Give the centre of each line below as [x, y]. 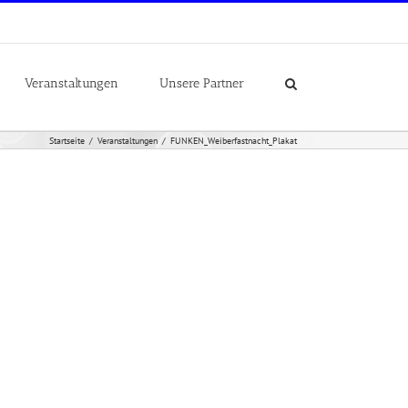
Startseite [67, 140]
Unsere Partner [202, 83]
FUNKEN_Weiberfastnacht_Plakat [234, 140]
